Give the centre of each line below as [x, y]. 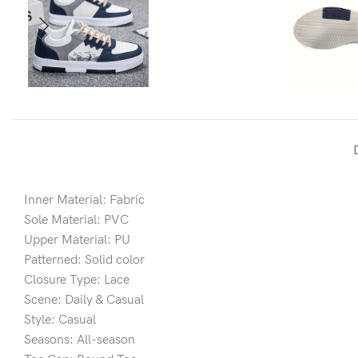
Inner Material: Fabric [84, 200]
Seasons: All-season [80, 340]
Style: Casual [60, 320]
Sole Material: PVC [76, 220]
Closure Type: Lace [77, 280]
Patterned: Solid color [84, 260]
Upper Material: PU [77, 240]
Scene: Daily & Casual [84, 300]
